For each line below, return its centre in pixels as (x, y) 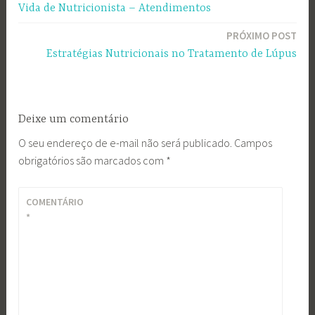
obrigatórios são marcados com (92, 160)
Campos (253, 142)
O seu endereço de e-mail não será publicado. (126, 142)
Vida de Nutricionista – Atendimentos (115, 8)
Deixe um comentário (74, 119)
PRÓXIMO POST (261, 36)
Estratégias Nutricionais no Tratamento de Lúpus (171, 54)
